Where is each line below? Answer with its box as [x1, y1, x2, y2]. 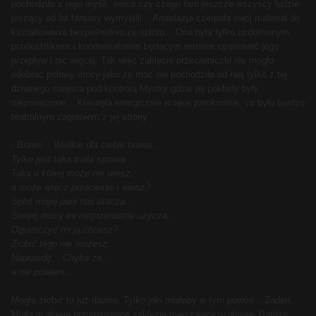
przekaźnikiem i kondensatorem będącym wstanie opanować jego [11, 41, 279, 52]
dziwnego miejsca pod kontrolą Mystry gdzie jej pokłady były [11, 83, 259, 95]
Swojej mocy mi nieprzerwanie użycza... [11, 210, 176, 221]
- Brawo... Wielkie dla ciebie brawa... [11, 140, 160, 151]
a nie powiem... [11, 267, 73, 278]
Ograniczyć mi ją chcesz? [11, 224, 118, 236]
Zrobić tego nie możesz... [11, 238, 116, 250]
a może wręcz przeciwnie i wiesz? [11, 182, 150, 193]
